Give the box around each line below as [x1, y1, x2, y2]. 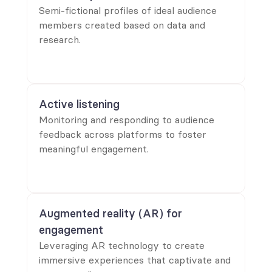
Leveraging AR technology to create [39, 239, 205, 251]
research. [39, 33, 81, 46]
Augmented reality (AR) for [39, 206, 182, 220]
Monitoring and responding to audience [39, 114, 214, 126]
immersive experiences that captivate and [39, 254, 231, 266]
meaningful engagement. [39, 143, 149, 155]
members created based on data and [39, 19, 205, 31]
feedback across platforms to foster [39, 128, 206, 140]
